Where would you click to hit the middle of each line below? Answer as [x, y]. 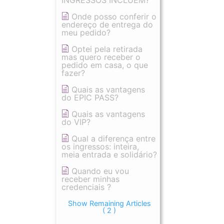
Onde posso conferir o [114, 16]
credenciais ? [86, 187]
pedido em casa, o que [105, 65]
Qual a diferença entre [113, 138]
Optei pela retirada [107, 49]
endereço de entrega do [107, 24]
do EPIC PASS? [90, 97]
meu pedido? [86, 32]
